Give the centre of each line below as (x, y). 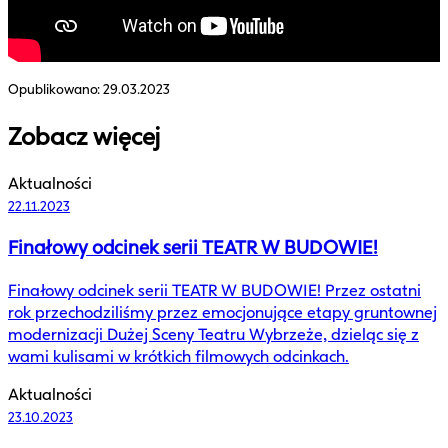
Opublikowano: (55, 89)
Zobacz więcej (84, 136)
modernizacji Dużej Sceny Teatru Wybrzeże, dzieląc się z (213, 335)
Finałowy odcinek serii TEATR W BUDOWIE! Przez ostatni (214, 291)
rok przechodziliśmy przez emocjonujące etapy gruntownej (222, 313)
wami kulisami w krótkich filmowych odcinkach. (178, 357)
